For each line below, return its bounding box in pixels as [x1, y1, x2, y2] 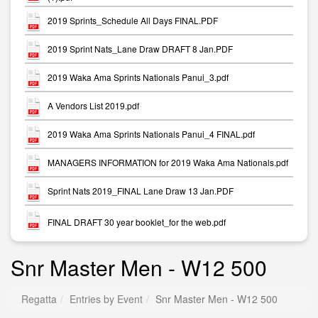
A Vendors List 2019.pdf [48, 99, 139, 112]
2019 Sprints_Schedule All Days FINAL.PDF [48, 14, 218, 27]
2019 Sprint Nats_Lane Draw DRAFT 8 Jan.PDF [48, 43, 233, 55]
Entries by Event [70, 292, 143, 306]
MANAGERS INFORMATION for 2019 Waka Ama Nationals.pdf [48, 156, 288, 169]
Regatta [21, 292, 57, 306]
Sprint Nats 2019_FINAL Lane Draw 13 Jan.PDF [48, 185, 234, 197]
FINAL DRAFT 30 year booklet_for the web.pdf [48, 215, 226, 228]
